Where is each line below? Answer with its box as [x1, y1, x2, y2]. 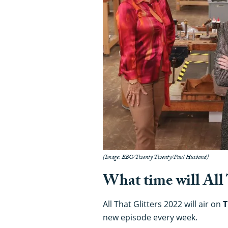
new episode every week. [103, 211, 197, 223]
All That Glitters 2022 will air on [103, 198, 223, 210]
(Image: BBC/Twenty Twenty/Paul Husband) [103, 152, 209, 163]
